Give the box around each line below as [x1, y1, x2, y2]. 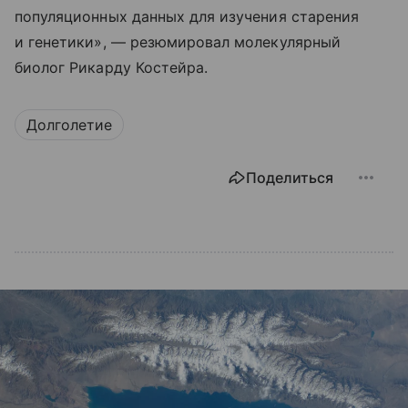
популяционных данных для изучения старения [15, 7, 360, 26]
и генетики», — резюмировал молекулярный [15, 33, 341, 52]
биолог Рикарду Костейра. [15, 58, 209, 77]
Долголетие [26, 116, 112, 135]
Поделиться [246, 168, 333, 188]
